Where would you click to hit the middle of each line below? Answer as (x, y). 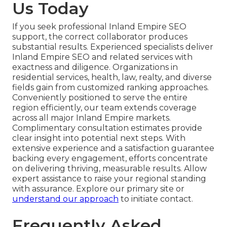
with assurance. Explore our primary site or (98, 188)
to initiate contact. (156, 199)
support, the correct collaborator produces (100, 36)
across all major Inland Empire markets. (91, 118)
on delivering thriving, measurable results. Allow (109, 168)
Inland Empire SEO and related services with (102, 57)
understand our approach (65, 199)
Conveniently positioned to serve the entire (100, 97)
